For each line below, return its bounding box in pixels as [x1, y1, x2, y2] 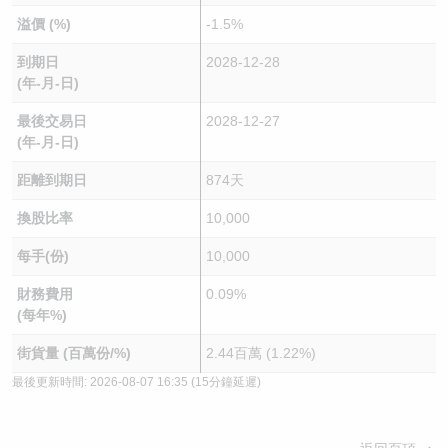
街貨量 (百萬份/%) [16, 345, 131, 361]
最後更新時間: [12, 375, 90, 389]
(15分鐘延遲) [188, 375, 261, 389]
